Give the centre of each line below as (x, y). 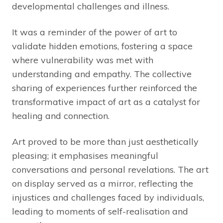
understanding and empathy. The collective (102, 74)
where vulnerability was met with (83, 60)
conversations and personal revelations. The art (110, 169)
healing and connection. (61, 115)
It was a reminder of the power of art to (95, 32)
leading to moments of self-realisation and (100, 211)
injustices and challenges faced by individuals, (108, 197)
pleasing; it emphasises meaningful (85, 155)
